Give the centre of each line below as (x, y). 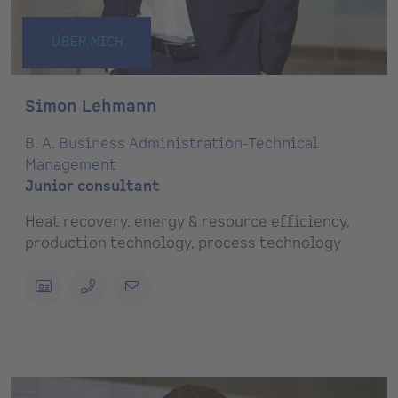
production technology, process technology (183, 244)
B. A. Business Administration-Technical (171, 144)
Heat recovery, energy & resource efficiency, (187, 223)
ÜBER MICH (86, 43)
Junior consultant (92, 187)
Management (71, 166)
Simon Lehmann (91, 107)
